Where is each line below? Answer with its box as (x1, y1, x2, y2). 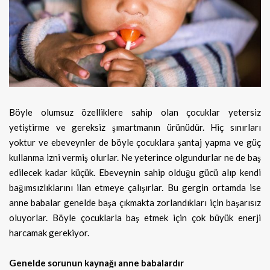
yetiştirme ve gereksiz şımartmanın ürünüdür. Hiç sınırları (9, 121, 261, 133)
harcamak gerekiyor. (9, 227, 89, 238)
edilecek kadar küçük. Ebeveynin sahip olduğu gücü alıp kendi (9, 166, 261, 178)
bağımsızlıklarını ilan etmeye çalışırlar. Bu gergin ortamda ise (9, 181, 261, 193)
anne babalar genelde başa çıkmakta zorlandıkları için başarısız (9, 196, 261, 208)
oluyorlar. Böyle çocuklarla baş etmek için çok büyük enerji (9, 212, 261, 223)
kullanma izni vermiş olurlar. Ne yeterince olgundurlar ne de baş (9, 151, 261, 163)
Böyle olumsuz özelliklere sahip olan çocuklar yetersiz (9, 106, 261, 118)
